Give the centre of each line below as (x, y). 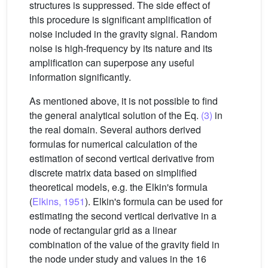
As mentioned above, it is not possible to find (124, 100)
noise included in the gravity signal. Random (123, 33)
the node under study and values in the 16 (118, 258)
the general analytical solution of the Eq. (115, 115)
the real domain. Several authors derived (115, 129)
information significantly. (80, 77)
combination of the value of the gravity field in (124, 244)
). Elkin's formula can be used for (154, 201)
